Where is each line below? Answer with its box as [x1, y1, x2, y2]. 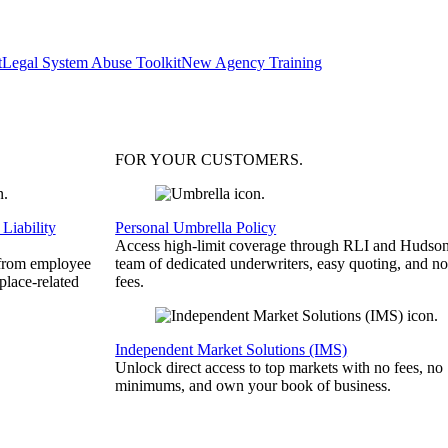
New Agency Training [181, 54, 322, 71]
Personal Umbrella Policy [115, 219, 277, 236]
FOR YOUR [115, 151, 202, 168]
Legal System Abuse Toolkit [2, 54, 181, 71]
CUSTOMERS [201, 151, 300, 168]
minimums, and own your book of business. [115, 377, 392, 394]
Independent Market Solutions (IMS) [115, 341, 348, 358]
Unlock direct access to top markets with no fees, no [115, 359, 444, 376]
